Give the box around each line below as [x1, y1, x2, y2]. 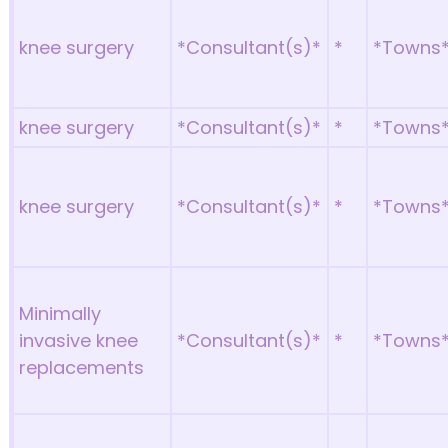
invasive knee [19, 328, 139, 353]
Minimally [19, 301, 102, 326]
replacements [19, 355, 145, 380]
